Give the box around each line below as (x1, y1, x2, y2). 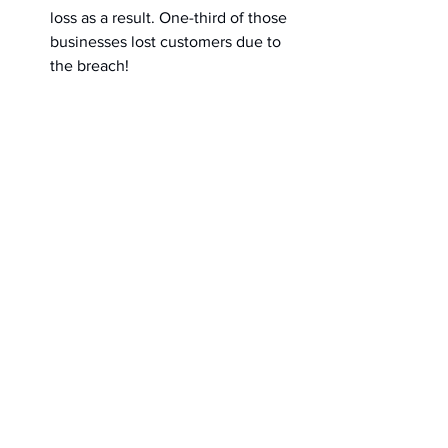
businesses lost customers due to (50, 33, 285, 50)
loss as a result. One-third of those (50, 9, 291, 26)
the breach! (50, 57, 129, 74)
